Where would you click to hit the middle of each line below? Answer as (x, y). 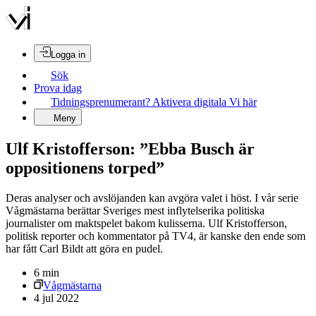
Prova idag (58, 88)
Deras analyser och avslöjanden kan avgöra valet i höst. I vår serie (152, 197)
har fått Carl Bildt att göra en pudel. (84, 248)
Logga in (68, 55)
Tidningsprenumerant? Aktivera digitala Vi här (154, 102)
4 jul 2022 (56, 298)
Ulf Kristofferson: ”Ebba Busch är (130, 148)
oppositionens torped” (85, 168)
